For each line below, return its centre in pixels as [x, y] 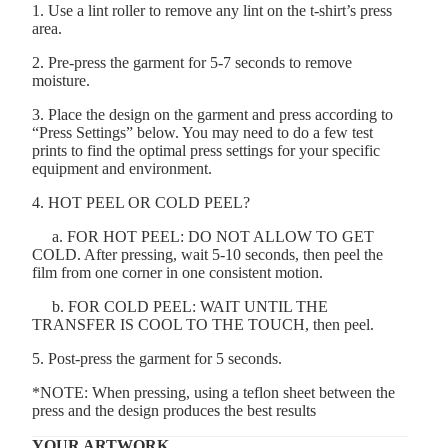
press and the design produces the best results [174, 410]
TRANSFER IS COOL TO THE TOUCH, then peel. [203, 324]
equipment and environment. [122, 168]
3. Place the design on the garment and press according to [212, 114]
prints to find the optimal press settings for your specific [206, 150]
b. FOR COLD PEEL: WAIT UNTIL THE [180, 306]
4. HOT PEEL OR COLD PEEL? [141, 202]
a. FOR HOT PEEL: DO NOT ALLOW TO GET [203, 236]
